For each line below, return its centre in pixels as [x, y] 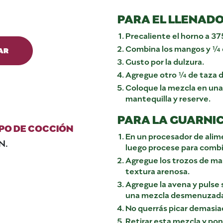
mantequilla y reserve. [168, 98]
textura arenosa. [158, 170]
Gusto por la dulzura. [165, 61]
